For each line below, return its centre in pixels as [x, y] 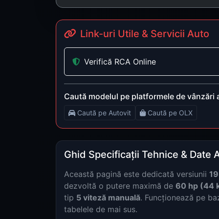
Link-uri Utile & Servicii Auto [145, 33]
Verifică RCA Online [120, 61]
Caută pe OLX [170, 112]
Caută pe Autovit [104, 112]
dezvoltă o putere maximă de [120, 186]
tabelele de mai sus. [101, 209]
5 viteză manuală [108, 197]
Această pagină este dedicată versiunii [137, 174]
